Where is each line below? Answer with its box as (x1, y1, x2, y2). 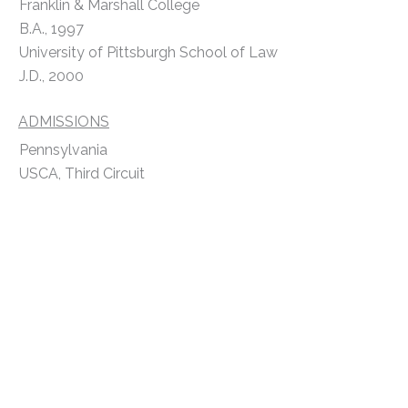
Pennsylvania (19, 140, 107, 158)
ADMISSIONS (18, 112, 109, 130)
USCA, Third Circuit (19, 164, 145, 182)
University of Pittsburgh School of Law (19, 43, 278, 61)
